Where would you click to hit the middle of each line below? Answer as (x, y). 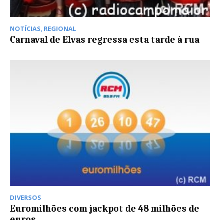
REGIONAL (60, 28)
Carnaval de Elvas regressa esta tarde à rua (105, 40)
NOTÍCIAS (25, 28)
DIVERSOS (26, 198)
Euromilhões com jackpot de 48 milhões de (105, 209)
